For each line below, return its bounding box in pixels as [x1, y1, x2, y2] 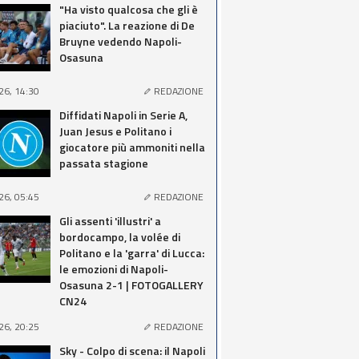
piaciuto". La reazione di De [59, 17, 195, 34]
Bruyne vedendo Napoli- [59, 33, 182, 50]
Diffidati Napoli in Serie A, [59, 107, 188, 123]
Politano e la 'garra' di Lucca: [59, 244, 204, 261]
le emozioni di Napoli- [59, 260, 168, 277]
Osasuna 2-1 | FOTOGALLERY [59, 276, 204, 293]
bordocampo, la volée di [59, 228, 180, 245]
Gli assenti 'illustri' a [59, 212, 161, 229]
